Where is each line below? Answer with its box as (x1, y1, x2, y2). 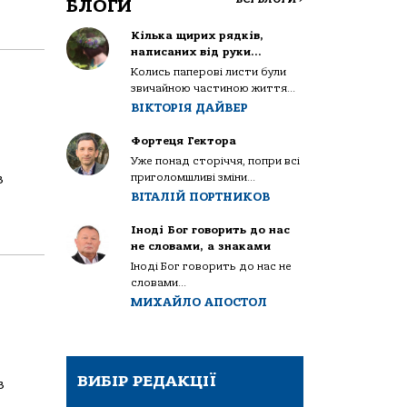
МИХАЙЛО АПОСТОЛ (131, 294, 268, 309)
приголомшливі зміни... (131, 170, 256, 184)
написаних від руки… (131, 45, 263, 58)
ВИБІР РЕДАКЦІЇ (77, 371, 216, 391)
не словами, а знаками (131, 239, 272, 253)
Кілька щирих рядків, (131, 28, 264, 42)
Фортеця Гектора (131, 134, 237, 147)
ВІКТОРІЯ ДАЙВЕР (131, 100, 249, 114)
